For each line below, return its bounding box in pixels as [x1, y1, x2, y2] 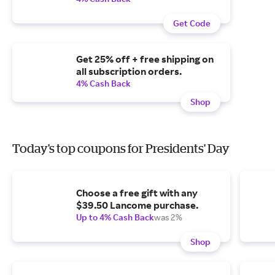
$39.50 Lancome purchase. [76, 199, 198, 211]
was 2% [154, 212, 182, 222]
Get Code [173, 18, 211, 28]
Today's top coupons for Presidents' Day [12, 141, 230, 155]
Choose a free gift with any [76, 187, 198, 199]
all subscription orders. [76, 65, 182, 77]
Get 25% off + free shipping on [76, 53, 214, 65]
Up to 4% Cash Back [76, 212, 154, 222]
